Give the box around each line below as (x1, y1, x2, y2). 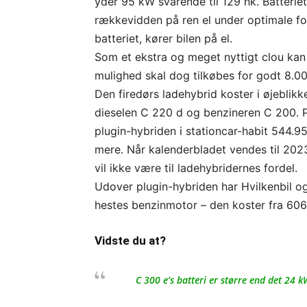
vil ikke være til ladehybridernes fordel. (95, 161, 297, 175)
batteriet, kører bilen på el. (95, 32, 232, 45)
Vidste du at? (95, 234, 166, 247)
